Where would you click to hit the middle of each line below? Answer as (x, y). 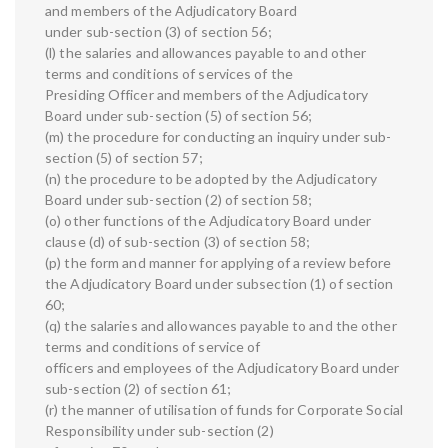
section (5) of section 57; (124, 158)
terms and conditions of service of (153, 347)
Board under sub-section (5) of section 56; (179, 116)
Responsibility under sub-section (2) (159, 431)
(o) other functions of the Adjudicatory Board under (208, 221)
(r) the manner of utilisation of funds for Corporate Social (224, 410)
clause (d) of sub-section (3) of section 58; (178, 242)
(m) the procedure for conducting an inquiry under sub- (218, 137)
